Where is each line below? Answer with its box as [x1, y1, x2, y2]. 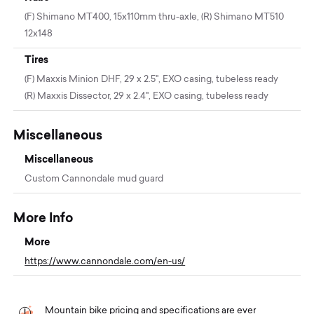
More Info [13, 210, 74, 226]
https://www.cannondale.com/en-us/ [25, 257, 186, 267]
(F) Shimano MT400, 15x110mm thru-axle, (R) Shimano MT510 [25, 13, 285, 22]
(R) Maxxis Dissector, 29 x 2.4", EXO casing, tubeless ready [25, 92, 269, 102]
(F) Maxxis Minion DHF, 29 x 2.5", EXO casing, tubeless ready [25, 75, 279, 85]
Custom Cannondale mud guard [25, 175, 164, 184]
